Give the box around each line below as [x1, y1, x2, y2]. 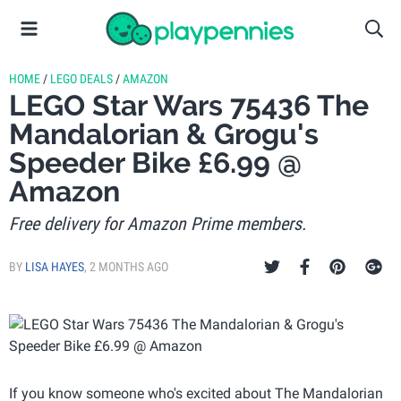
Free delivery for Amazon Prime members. [9, 213, 306, 235]
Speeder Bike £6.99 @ [9, 146, 302, 179]
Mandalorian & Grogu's [9, 117, 319, 150]
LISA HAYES [25, 260, 84, 274]
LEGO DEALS [50, 72, 113, 86]
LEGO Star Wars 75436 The [9, 89, 369, 122]
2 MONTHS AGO [90, 260, 168, 274]
